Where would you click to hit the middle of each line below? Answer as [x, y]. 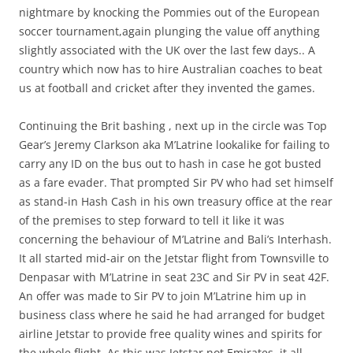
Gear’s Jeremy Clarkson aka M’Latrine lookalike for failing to [174, 145]
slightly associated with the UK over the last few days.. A [167, 50]
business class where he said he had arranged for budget [172, 315]
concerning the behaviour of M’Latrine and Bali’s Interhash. [175, 240]
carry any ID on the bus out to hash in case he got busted [170, 164]
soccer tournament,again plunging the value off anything [169, 32]
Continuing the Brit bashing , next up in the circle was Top [173, 126]
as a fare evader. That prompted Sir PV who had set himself [176, 183]
